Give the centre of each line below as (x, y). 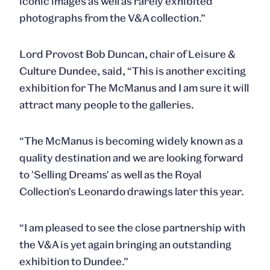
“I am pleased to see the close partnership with (132, 228)
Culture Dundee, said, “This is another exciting (133, 71)
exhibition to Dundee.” (74, 261)
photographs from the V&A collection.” (112, 18)
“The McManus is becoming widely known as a (131, 141)
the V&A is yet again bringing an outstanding (125, 244)
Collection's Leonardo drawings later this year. (132, 191)
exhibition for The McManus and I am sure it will (134, 88)
